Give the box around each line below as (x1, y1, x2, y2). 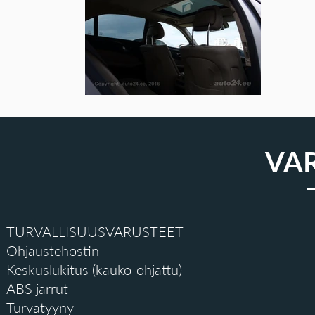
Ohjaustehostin (6, 242, 99, 259)
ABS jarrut (6, 280, 68, 297)
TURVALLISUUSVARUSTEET (6, 223, 184, 240)
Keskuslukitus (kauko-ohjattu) (6, 261, 182, 278)
